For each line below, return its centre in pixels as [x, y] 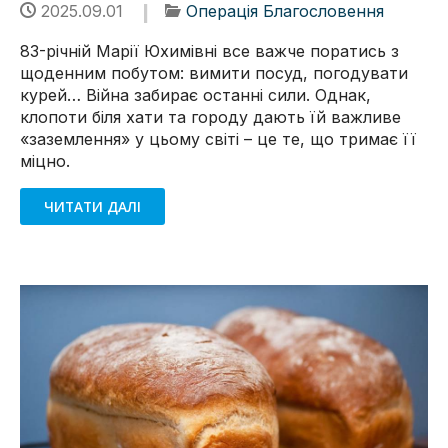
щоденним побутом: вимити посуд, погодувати [214, 73]
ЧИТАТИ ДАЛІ [93, 206]
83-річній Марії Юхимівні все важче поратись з [209, 51]
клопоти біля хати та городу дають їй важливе [210, 117]
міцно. [45, 161]
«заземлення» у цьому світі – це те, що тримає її [218, 139]
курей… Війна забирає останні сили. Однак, [195, 95]
